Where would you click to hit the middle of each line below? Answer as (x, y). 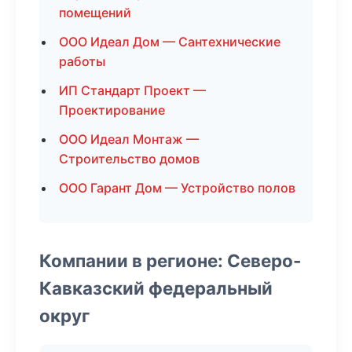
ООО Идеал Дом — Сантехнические (170, 42)
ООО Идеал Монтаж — (129, 139)
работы (82, 61)
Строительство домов (129, 159)
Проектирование (112, 110)
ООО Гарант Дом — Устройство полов (177, 188)
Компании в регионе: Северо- (170, 260)
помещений (95, 13)
